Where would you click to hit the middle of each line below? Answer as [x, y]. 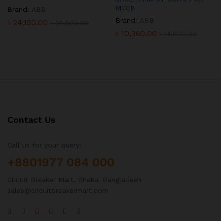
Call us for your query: [44, 145]
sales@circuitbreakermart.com [58, 190]
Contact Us [31, 119]
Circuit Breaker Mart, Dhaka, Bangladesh [74, 179]
